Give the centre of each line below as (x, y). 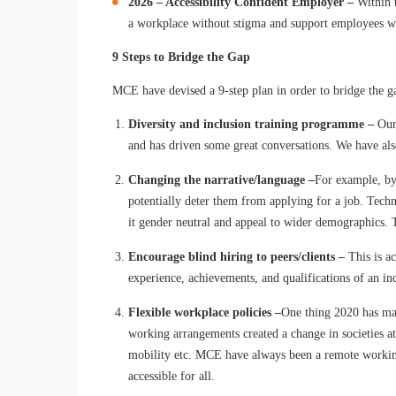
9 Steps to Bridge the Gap (181, 57)
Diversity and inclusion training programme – (253, 124)
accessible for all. (172, 376)
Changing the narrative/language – (222, 179)
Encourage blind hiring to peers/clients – (239, 256)
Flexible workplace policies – (205, 312)
